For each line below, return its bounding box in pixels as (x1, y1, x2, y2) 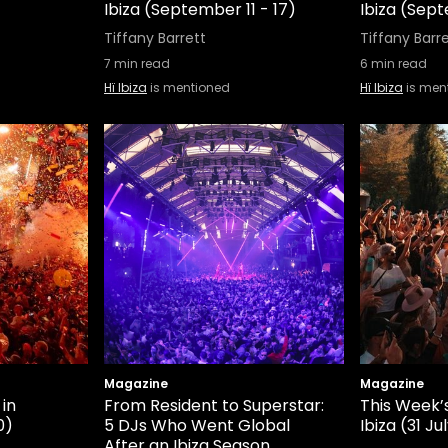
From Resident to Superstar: (104, 394, 324, 417)
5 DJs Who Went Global (104, 414, 290, 437)
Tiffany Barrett (104, 28, 206, 48)
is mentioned (147, 79, 230, 96)
